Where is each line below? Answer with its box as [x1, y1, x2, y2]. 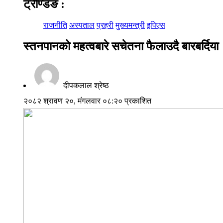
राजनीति [43, 20, 67, 29]
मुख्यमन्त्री [115, 20, 145, 29]
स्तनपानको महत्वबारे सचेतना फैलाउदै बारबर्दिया [23, 39, 219, 53]
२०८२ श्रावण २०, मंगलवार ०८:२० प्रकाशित [23, 96, 151, 105]
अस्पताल [69, 20, 95, 29]
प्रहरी [97, 20, 113, 29]
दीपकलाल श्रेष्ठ [61, 81, 109, 90]
